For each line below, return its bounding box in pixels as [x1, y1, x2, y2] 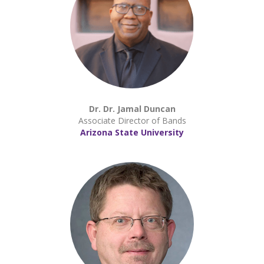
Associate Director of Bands [78, 115, 186, 126]
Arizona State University [80, 127, 184, 138]
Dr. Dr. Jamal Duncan [88, 103, 176, 114]
